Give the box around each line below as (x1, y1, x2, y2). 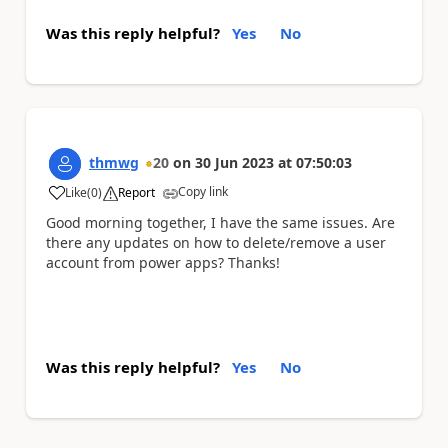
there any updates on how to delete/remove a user (46, 233, 386, 252)
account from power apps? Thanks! (46, 253, 280, 272)
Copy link (178, 183, 228, 200)
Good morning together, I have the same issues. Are (46, 213, 395, 232)
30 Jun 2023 (195, 153, 274, 172)
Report (118, 184, 155, 201)
